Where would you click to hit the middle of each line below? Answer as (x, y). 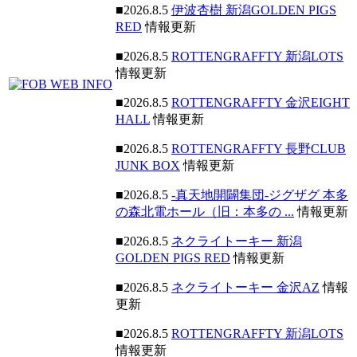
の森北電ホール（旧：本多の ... (205, 212)
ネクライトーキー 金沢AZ (245, 287)
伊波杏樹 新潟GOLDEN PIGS (254, 10)
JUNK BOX (148, 165)
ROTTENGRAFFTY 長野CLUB (259, 149)
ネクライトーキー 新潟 (237, 241)
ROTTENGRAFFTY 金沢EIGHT (261, 102)
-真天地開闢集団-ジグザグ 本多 (260, 195)
